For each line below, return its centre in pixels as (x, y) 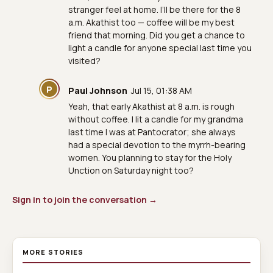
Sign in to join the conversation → (85, 200)
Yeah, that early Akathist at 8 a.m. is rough (151, 106)
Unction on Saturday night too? (131, 170)
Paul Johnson (98, 90)
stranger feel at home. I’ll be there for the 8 (154, 9)
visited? (84, 61)
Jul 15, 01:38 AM (161, 90)
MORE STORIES (53, 252)
